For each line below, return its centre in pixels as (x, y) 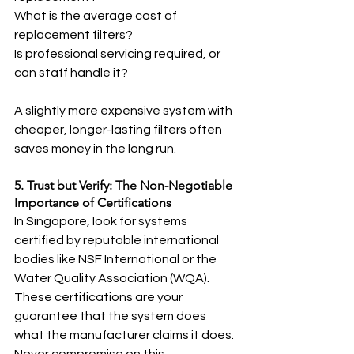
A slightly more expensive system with (124, 111)
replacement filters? (73, 35)
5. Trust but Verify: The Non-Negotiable (125, 185)
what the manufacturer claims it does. (125, 335)
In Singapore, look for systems (102, 221)
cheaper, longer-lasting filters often (119, 130)
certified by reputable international (118, 240)
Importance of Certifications (93, 203)
